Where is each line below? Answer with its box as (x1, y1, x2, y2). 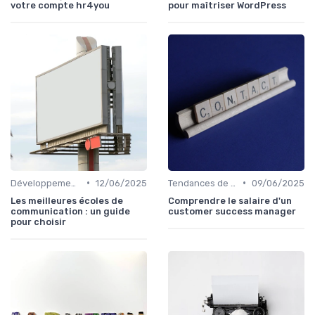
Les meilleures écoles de (11, 195, 123, 206)
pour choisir (11, 216, 66, 227)
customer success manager (168, 205, 296, 217)
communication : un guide (11, 205, 130, 217)
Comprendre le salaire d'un (168, 195, 292, 206)
